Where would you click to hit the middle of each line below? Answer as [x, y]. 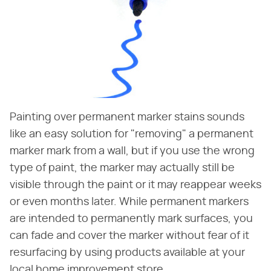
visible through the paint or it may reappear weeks [135, 185]
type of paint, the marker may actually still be [122, 168]
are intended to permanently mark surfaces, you [131, 219]
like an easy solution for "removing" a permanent [132, 134]
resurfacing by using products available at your [127, 253]
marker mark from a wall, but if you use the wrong [132, 151]
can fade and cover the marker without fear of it [129, 236]
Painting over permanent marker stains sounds [127, 117]
